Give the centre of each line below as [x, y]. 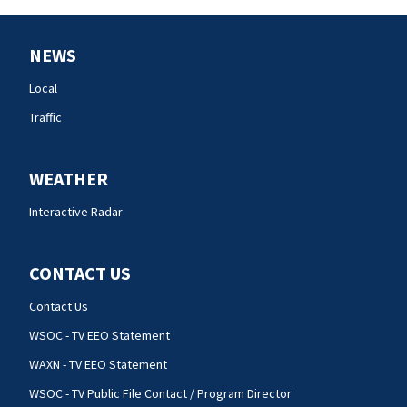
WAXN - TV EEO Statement [98, 364]
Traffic [45, 117]
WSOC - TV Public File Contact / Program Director [160, 393]
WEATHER [69, 178]
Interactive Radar [76, 211]
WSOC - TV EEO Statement [99, 335]
